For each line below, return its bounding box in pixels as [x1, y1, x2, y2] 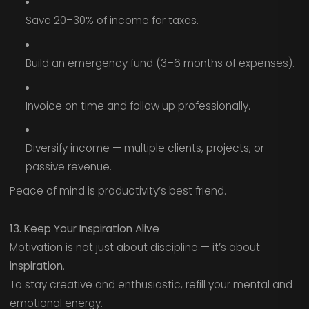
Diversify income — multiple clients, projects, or [25, 141, 264, 156]
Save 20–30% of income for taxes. [25, 13, 199, 28]
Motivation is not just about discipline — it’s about [9, 240, 260, 255]
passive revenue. [25, 159, 112, 175]
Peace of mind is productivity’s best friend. [9, 183, 226, 199]
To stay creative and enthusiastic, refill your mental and [9, 277, 292, 292]
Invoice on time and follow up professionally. [25, 98, 250, 113]
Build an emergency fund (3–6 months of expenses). [25, 56, 295, 71]
